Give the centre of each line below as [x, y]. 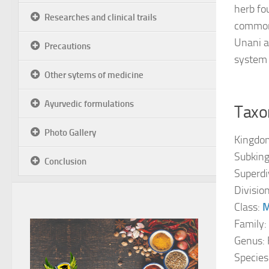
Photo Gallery [70, 133]
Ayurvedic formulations [89, 104]
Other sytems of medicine [94, 75]
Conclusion [65, 162]
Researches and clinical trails [101, 17]
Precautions [68, 46]
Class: [248, 207]
